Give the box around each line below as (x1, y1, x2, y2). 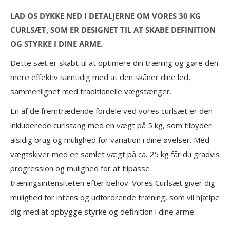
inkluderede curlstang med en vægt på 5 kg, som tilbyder (10, 120, 212, 131)
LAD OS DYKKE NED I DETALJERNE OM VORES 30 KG (10, 10, 201, 21)
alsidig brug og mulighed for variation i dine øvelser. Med (10, 135, 209, 145)
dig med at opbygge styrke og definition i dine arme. (10, 206, 196, 217)
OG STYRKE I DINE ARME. (10, 38, 103, 49)
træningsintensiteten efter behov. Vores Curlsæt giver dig (10, 178, 215, 188)
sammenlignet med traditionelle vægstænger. (10, 86, 171, 97)
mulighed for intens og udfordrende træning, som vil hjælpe (10, 192, 220, 203)
